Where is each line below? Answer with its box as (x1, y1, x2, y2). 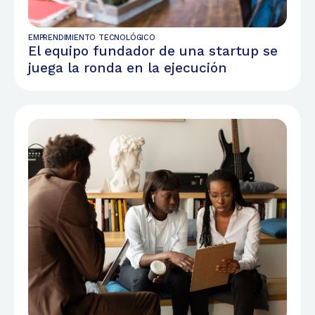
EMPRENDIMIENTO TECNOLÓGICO (28, 33, 155, 43)
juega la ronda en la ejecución (28, 60, 227, 77)
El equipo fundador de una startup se (28, 43, 278, 60)
